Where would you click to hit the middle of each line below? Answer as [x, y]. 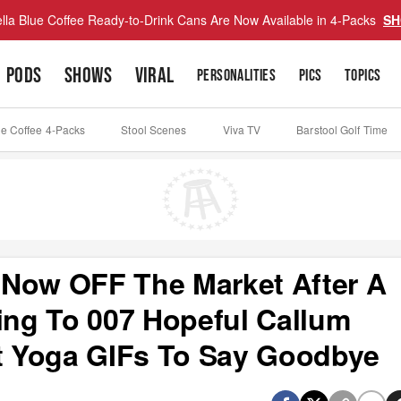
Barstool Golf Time [342, 129]
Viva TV [242, 129]
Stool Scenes [154, 129]
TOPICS [363, 76]
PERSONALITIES [237, 76]
